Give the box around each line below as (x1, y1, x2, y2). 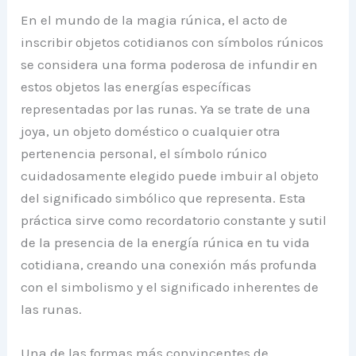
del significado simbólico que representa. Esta (21, 190, 307, 207)
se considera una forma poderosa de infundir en (21, 56, 319, 73)
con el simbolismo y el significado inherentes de (21, 279, 319, 296)
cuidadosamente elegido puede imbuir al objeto (21, 168, 319, 184)
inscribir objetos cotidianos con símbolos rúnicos (21, 34, 324, 51)
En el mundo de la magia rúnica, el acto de (21, 12, 288, 29)
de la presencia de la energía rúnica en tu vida (21, 234, 311, 251)
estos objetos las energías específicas (21, 79, 252, 95)
